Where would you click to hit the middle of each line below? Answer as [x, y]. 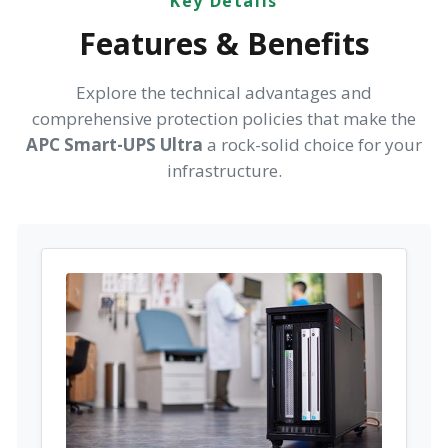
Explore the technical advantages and [224, 93]
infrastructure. [224, 171]
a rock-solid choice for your [312, 145]
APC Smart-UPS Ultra [114, 145]
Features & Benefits [224, 44]
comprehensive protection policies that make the [224, 119]
